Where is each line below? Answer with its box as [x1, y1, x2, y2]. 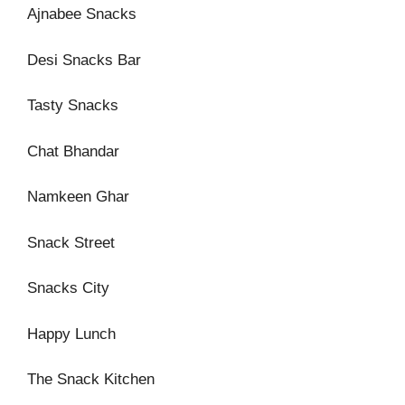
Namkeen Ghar [27, 188, 129, 205]
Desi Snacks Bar [27, 51, 141, 69]
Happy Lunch [27, 325, 116, 343]
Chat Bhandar [27, 142, 119, 160]
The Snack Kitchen [27, 371, 155, 388]
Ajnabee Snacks [27, 5, 137, 23]
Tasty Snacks [27, 97, 118, 114]
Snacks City [27, 279, 109, 297]
